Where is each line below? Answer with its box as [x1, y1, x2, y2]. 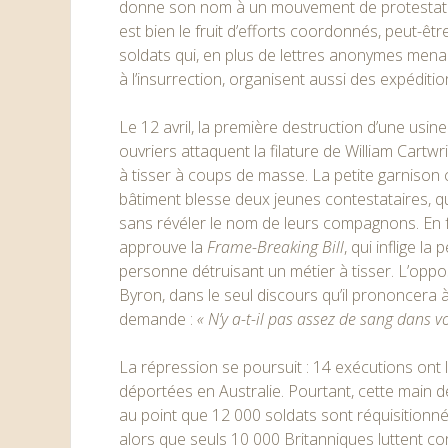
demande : [119, 308, 198, 330]
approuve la [119, 236, 208, 258]
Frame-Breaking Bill [207, 236, 345, 258]
